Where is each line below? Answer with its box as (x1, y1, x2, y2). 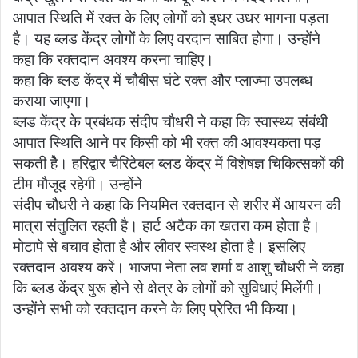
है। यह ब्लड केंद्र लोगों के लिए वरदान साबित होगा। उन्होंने (13, 30, 320, 49)
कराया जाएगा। (13, 92, 91, 111)
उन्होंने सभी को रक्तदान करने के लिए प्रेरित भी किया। (13, 300, 298, 319)
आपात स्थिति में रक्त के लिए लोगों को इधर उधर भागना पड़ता (13, 9, 328, 28)
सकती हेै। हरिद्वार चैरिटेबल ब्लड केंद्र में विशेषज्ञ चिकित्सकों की (13, 154, 344, 173)
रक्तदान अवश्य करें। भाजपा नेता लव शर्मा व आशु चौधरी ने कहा (13, 258, 344, 277)
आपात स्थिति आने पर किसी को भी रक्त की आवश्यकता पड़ (13, 133, 321, 153)
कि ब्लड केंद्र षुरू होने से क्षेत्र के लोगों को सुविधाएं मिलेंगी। (13, 279, 324, 298)
